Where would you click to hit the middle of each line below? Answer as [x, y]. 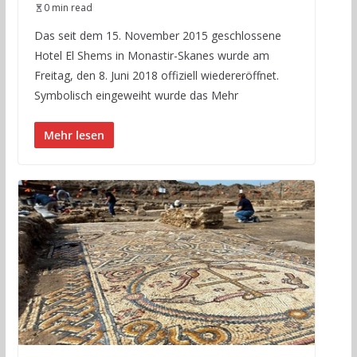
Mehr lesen [74, 135]
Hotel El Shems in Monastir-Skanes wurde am [151, 56]
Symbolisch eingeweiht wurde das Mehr [136, 96]
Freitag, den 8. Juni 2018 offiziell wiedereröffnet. [156, 76]
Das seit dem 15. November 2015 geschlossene [157, 36]
